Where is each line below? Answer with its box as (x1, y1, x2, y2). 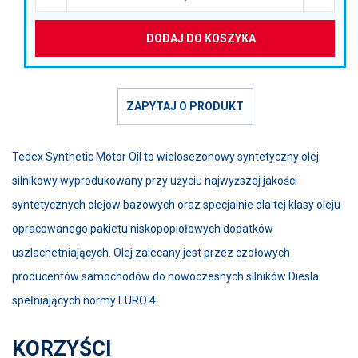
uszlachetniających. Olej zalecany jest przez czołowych (12, 246, 290, 259)
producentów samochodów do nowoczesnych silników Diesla (12, 270, 319, 283)
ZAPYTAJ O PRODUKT (126, 99, 244, 113)
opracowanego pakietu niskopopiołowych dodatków (12, 222, 273, 235)
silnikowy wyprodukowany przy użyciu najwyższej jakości (12, 174, 297, 187)
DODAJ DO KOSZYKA (146, 31, 256, 45)
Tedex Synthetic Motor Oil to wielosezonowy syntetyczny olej (12, 150, 319, 163)
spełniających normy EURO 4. (12, 294, 158, 307)
